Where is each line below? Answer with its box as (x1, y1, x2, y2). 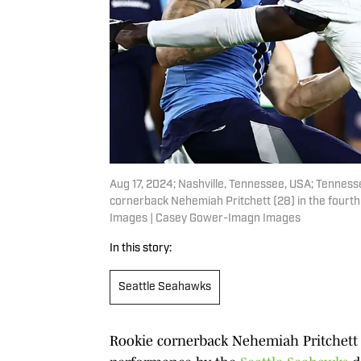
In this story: (110, 242, 172, 255)
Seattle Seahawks (118, 280, 211, 293)
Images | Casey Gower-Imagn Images (110, 212, 301, 225)
